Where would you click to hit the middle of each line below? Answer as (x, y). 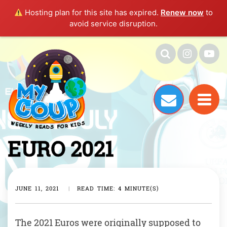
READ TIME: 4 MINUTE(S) (118, 188)
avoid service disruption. (113, 24)
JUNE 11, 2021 (37, 188)
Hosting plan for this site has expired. (92, 12)
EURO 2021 (61, 149)
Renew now (182, 12)
